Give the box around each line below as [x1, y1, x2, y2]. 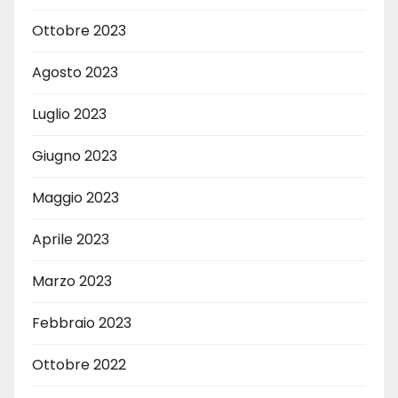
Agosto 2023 [32, 61, 118, 83]
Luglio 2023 [32, 103, 107, 124]
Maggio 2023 [32, 187, 119, 208]
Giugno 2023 [32, 145, 117, 166]
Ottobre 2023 [32, 20, 126, 41]
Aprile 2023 [32, 228, 109, 250]
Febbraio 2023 [32, 312, 131, 333]
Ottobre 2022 [32, 354, 126, 375]
